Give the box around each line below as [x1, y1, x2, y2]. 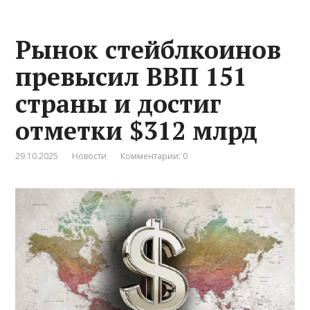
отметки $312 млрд [15, 113, 258, 147]
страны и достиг [15, 86, 222, 120]
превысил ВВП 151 [15, 60, 248, 93]
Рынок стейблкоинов [15, 33, 282, 66]
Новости [72, 149, 107, 162]
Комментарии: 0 [120, 149, 188, 162]
